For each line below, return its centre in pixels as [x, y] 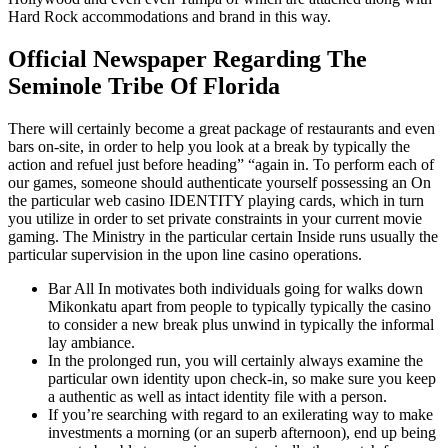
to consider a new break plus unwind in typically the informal [241, 324]
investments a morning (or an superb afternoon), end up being [242, 432]
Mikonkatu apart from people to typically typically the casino [239, 306]
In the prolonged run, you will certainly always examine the [235, 360]
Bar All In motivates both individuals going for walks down [235, 288]
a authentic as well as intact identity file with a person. [217, 396]
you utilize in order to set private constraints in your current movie [215, 218]
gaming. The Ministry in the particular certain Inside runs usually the [223, 236]
